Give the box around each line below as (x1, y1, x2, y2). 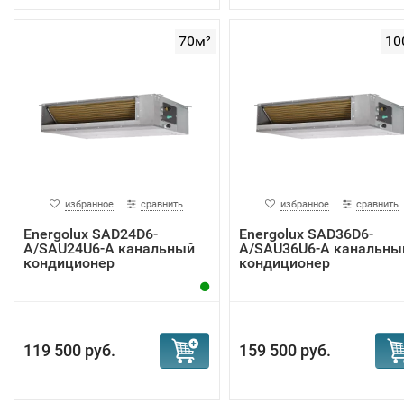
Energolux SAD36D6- (238, 225, 373, 243)
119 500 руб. (23, 341, 115, 360)
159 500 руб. (238, 341, 331, 360)
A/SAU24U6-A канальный (23, 240, 195, 257)
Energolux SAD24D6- (23, 225, 158, 243)
